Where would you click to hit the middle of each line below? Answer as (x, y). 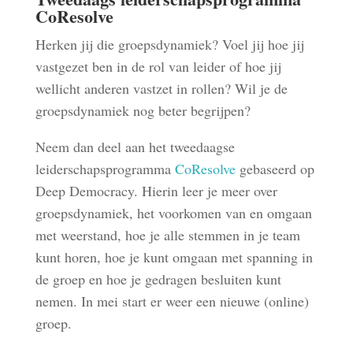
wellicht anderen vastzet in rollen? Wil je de (161, 88)
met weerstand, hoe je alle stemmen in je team (167, 235)
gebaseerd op (275, 169)
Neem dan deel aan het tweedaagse (135, 147)
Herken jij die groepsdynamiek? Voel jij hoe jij (169, 44)
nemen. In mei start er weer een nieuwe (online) (172, 301)
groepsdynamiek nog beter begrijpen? (143, 110)
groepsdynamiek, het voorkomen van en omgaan (173, 213)
